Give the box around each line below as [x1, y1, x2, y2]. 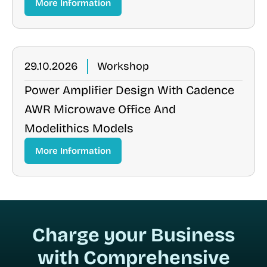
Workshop [97, 60, 149, 73]
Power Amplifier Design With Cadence [24, 83, 234, 97]
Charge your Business [32, 223, 235, 247]
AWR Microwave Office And [24, 102, 176, 116]
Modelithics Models [24, 121, 133, 135]
